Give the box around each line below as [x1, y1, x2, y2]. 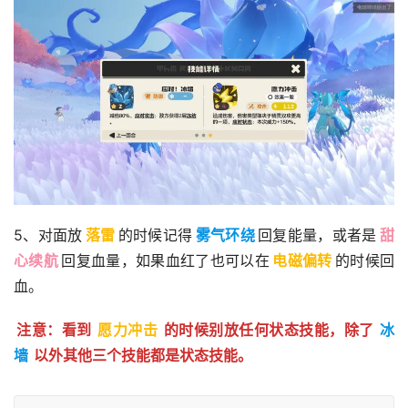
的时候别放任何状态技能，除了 [163, 321, 374, 340]
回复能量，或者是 [258, 226, 377, 245]
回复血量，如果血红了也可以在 [61, 251, 270, 270]
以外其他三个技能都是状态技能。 [34, 346, 253, 365]
